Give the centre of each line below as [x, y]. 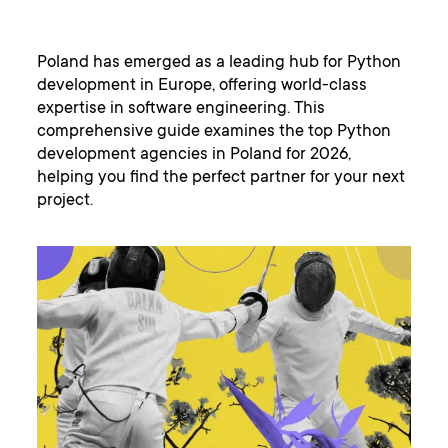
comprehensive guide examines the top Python [214, 133]
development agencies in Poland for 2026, [194, 156]
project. [65, 202]
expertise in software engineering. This [181, 110]
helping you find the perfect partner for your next [221, 179]
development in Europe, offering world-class [202, 87]
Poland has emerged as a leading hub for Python [219, 64]
